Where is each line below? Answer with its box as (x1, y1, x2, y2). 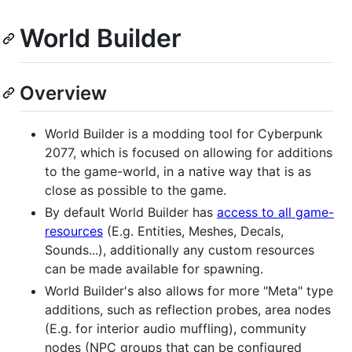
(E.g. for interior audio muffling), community (45, 320, 306, 336)
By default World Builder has (45, 203, 217, 220)
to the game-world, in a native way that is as (45, 163, 311, 179)
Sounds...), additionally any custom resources (45, 241, 314, 258)
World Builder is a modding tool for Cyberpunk (45, 125, 323, 141)
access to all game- (217, 203, 334, 220)
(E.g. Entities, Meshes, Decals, (103, 222, 284, 239)
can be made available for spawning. (45, 260, 263, 277)
